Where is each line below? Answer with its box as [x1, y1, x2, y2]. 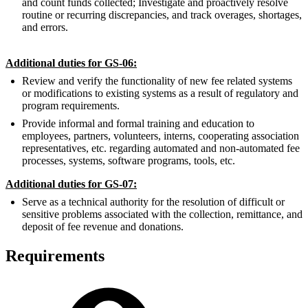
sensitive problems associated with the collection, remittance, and [22, 208, 302, 221]
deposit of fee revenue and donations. [22, 221, 184, 233]
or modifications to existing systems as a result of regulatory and [22, 87, 298, 100]
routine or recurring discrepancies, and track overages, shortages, [22, 9, 302, 21]
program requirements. [22, 100, 120, 112]
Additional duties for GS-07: [5, 178, 137, 190]
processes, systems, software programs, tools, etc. [22, 155, 235, 167]
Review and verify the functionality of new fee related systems [22, 75, 292, 87]
